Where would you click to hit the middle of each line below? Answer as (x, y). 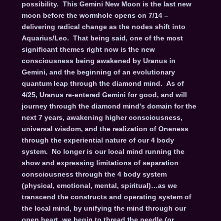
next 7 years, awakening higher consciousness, (102, 117)
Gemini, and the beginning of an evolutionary (98, 72)
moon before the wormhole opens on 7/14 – (95, 15)
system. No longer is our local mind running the (103, 151)
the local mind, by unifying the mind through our (104, 208)
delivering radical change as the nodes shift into (103, 26)
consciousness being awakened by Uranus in (98, 60)
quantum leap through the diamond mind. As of (103, 83)
